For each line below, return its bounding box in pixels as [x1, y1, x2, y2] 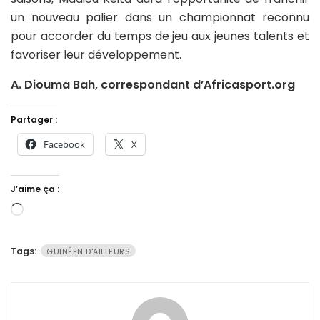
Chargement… [23, 202, 102, 219]
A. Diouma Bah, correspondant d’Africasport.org [11, 76, 295, 93]
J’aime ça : [11, 182, 59, 195]
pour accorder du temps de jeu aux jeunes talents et [11, 27, 309, 44]
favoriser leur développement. [11, 46, 181, 63]
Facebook [44, 137, 85, 151]
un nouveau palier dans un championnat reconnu [11, 9, 309, 26]
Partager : [11, 113, 57, 126]
